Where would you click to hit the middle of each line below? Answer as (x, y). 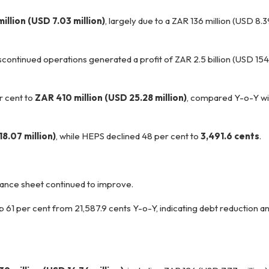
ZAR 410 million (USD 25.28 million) (111, 98)
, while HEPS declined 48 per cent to (128, 136)
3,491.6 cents (230, 136)
